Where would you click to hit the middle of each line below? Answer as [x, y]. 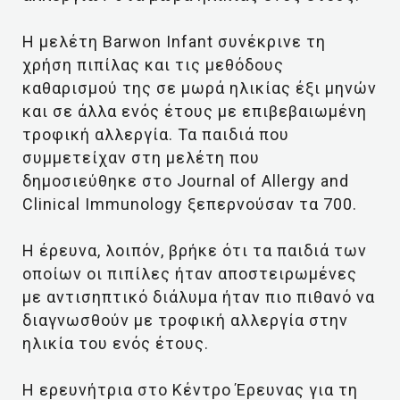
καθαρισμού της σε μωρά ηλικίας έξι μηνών [200, 88]
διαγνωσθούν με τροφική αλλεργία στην [185, 320]
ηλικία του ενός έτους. [116, 343]
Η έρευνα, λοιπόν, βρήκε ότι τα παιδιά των [195, 250]
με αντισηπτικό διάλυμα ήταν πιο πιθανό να [199, 297]
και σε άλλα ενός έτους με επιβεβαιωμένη [195, 111]
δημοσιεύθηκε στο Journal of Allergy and [186, 181]
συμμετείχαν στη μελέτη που [141, 158]
